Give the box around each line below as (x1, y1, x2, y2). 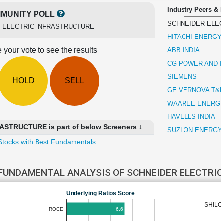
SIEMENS (167, 73, 197, 80)
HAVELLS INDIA (167, 113, 215, 120)
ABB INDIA (167, 46, 200, 54)
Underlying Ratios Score (66, 189, 135, 197)
